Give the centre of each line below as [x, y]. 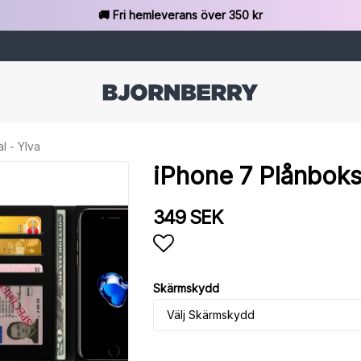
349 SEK [187, 217]
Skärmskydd [186, 288]
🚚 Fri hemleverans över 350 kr [180, 15]
